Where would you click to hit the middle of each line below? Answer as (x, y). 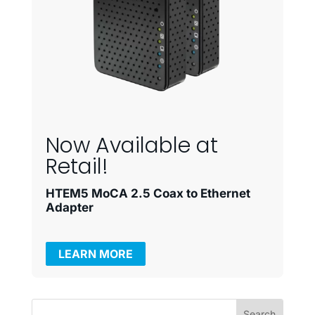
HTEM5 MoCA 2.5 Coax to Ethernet (148, 193)
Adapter (69, 207)
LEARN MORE (95, 254)
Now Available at (131, 145)
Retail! (77, 166)
